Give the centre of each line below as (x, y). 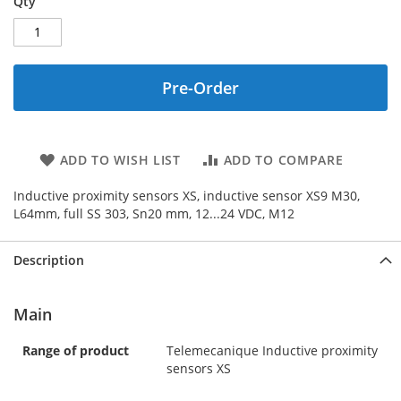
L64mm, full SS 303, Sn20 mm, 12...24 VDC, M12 (154, 213)
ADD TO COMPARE (283, 159)
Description (49, 260)
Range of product (76, 350)
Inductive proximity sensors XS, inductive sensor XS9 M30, (187, 195)
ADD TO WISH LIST (120, 159)
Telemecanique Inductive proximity (272, 350)
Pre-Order (200, 87)
